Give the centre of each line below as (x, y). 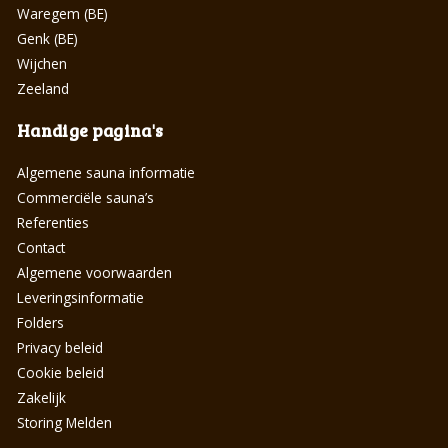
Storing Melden (64, 422)
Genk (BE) (47, 38)
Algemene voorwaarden (94, 272)
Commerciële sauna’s (85, 197)
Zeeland (43, 88)
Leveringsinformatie (80, 297)
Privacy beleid (60, 347)
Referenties (53, 222)
